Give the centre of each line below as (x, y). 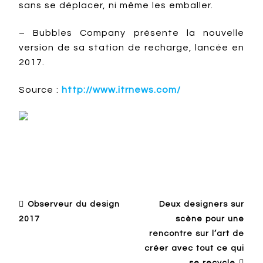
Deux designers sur (202, 204)
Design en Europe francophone (171, 144)
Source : (40, 90)
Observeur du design (74, 204)
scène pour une (210, 219)
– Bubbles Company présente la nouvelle (131, 33)
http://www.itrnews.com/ (121, 90)
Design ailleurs (61, 144)
